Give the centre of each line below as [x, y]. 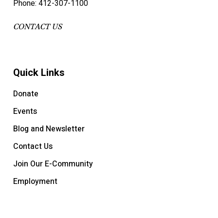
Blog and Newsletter [49, 129]
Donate [26, 94]
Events [25, 111]
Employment [35, 182]
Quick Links [39, 73]
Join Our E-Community [53, 164]
